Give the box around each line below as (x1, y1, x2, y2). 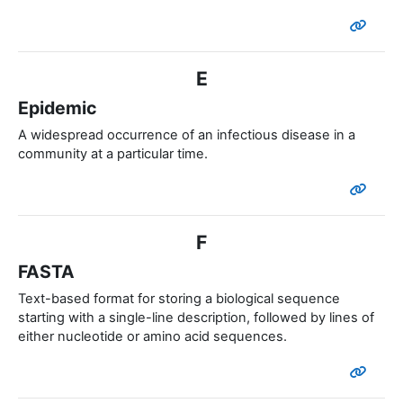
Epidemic (18, 97, 96, 120)
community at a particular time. (18, 146, 208, 163)
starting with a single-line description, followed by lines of (18, 309, 374, 327)
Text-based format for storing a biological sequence (18, 291, 340, 308)
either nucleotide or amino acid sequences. (18, 328, 287, 345)
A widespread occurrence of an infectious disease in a (18, 127, 355, 144)
